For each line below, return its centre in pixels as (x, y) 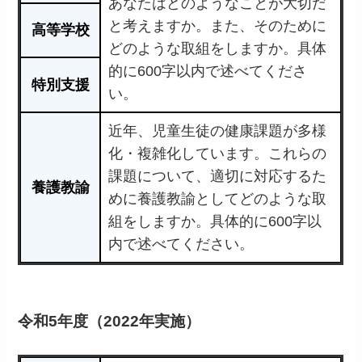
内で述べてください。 (181, 244)
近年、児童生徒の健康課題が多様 (218, 131)
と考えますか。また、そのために (218, 26)
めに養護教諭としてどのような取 (218, 199)
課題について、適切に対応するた (218, 177)
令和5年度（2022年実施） (109, 321)
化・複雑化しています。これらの (218, 154)
